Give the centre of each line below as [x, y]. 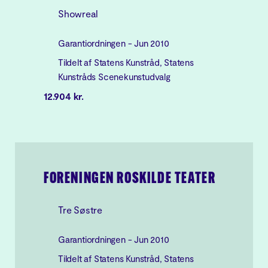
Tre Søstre [80, 210]
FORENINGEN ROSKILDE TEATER [130, 179]
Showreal [78, 13]
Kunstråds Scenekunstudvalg [114, 77]
